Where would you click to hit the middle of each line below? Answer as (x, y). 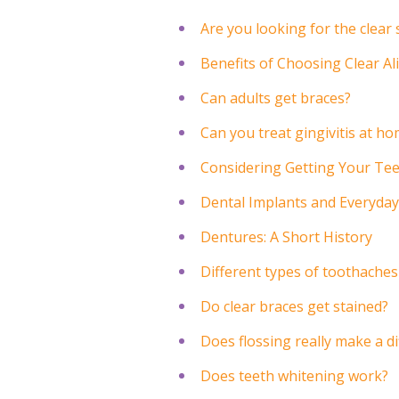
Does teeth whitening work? (295, 375)
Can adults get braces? (276, 98)
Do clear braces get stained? (295, 306)
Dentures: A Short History (287, 236)
